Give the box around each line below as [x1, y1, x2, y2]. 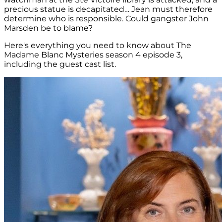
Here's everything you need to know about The [4, 41, 191, 51]
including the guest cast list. [4, 59, 116, 69]
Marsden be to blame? [4, 23, 93, 33]
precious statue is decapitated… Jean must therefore [4, 4, 213, 14]
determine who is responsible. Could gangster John [4, 14, 209, 24]
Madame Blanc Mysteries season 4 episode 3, [4, 50, 182, 60]
